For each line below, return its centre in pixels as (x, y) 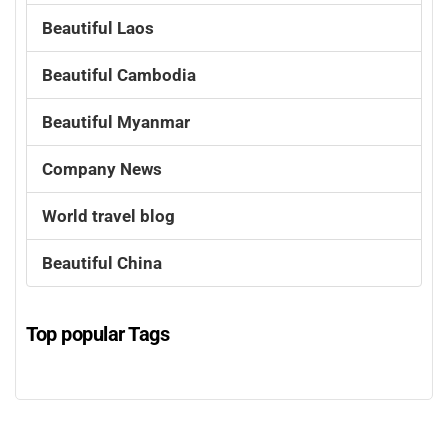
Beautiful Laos (98, 27)
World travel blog (108, 215)
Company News (102, 168)
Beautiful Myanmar (116, 121)
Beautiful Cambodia (119, 74)
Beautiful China (102, 262)
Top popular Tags (97, 332)
